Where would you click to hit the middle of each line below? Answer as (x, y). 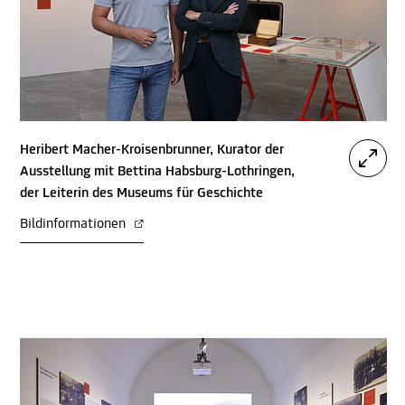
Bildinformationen (75, 225)
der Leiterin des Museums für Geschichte (141, 194)
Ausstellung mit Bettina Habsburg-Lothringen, (157, 172)
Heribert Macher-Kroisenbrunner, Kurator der (152, 151)
